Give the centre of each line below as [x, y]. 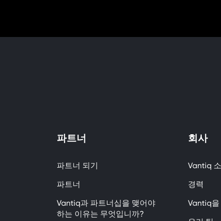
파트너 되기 [78, 166]
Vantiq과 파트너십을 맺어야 [106, 203]
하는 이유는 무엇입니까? [101, 214]
